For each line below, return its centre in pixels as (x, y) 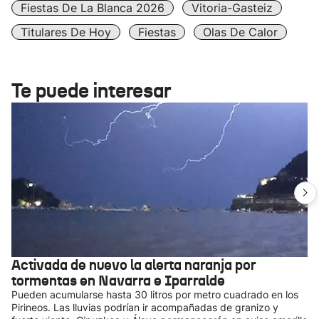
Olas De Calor (240, 32)
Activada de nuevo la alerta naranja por (134, 265)
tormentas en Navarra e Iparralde (118, 281)
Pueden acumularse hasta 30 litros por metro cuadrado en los (155, 294)
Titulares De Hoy (66, 32)
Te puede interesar (91, 91)
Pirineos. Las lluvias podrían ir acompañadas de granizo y (145, 307)
